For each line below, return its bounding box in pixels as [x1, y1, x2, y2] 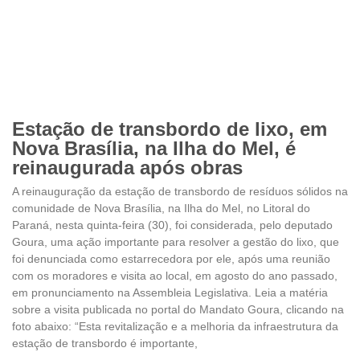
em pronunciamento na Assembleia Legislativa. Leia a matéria [12, 285, 328, 299]
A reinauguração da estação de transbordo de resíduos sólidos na [12, 184, 348, 198]
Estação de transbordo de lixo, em [12, 117, 327, 140]
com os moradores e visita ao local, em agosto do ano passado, [12, 268, 337, 282]
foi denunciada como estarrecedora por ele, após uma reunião [12, 252, 330, 265]
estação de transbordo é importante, [12, 336, 198, 350]
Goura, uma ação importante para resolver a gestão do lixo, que [12, 235, 339, 248]
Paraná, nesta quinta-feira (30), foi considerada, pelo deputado [12, 218, 333, 231]
